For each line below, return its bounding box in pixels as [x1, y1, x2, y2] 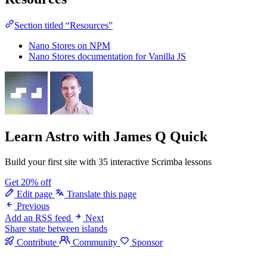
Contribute [14, 237, 59, 247]
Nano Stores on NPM [29, 40, 110, 51]
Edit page [14, 188, 55, 199]
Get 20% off [5, 176, 51, 187]
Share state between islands [5, 223, 107, 234]
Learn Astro [5, 128, 79, 144]
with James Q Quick [79, 128, 207, 144]
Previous [17, 200, 49, 211]
